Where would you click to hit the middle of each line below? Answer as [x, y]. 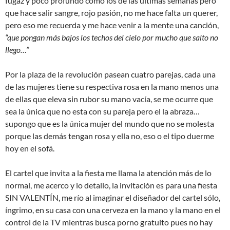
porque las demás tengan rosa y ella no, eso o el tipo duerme [110, 136]
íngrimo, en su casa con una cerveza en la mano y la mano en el [113, 210]
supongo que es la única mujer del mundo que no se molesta [110, 123]
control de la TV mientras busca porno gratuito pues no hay [109, 222]
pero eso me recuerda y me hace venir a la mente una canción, [112, 25]
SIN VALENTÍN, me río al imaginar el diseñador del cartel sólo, [113, 197]
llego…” [17, 50]
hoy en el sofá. [30, 148]
